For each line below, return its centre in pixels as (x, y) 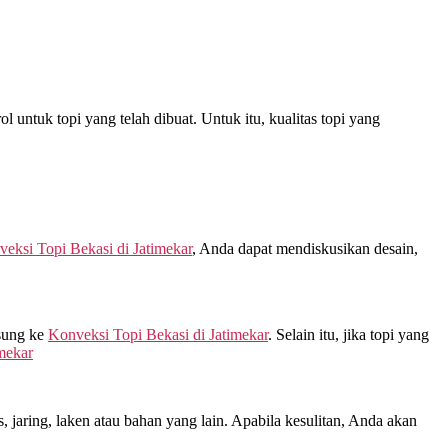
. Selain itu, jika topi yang (348, 334)
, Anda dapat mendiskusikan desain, (305, 248)
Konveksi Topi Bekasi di (128, 334)
